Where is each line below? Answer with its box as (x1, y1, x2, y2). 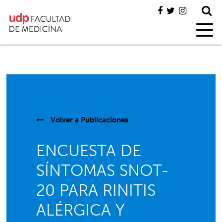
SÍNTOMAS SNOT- (36, 161, 169, 180)
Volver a (49, 115, 81, 124)
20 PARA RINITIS (36, 181, 156, 200)
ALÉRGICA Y (36, 201, 125, 220)
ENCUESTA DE (36, 141, 142, 160)
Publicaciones (81, 115, 129, 124)
